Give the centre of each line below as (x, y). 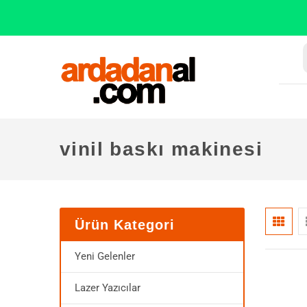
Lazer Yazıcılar (108, 288)
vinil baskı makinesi (161, 149)
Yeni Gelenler (105, 256)
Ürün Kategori (125, 225)
